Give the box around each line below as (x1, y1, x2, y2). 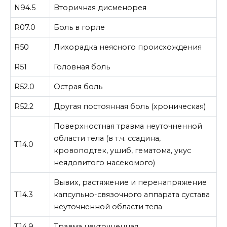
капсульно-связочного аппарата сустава (54, 190, 210, 200)
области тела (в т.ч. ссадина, (54, 134, 161, 143)
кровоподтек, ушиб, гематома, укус (54, 146, 192, 156)
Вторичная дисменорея (54, 3, 147, 13)
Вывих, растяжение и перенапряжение (54, 178, 207, 187)
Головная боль (54, 62, 110, 72)
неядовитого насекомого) (54, 158, 156, 168)
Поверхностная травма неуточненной (54, 122, 203, 131)
